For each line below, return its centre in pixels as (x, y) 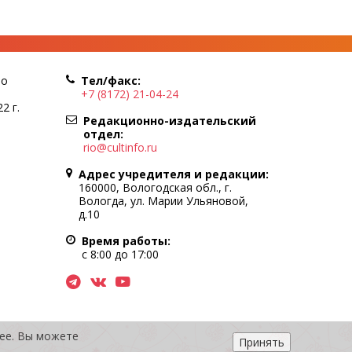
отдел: (103, 134)
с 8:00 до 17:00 (120, 254)
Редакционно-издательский (169, 120)
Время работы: (126, 240)
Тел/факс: (110, 80)
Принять (262, 342)
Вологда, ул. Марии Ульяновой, (163, 200)
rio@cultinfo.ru (120, 147)
